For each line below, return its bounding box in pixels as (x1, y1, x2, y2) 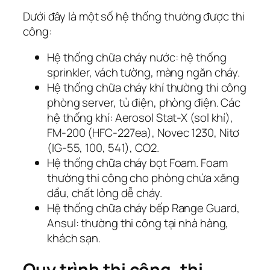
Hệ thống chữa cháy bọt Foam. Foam (47, 155, 228, 171)
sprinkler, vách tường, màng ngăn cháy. (47, 64, 240, 81)
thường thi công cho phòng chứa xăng (47, 170, 239, 186)
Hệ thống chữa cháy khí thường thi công (47, 80, 247, 96)
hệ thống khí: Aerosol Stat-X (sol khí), (47, 110, 234, 126)
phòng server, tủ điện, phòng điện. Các (47, 95, 241, 111)
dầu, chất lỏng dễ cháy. (47, 185, 162, 201)
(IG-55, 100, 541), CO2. (47, 140, 159, 156)
